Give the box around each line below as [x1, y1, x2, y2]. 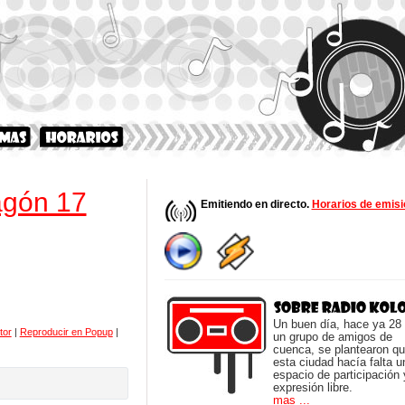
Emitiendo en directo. [200, 198, 312, 211]
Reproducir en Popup [19, 325, 113, 337]
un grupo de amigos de [272, 330, 392, 344]
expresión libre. [272, 381, 353, 394]
